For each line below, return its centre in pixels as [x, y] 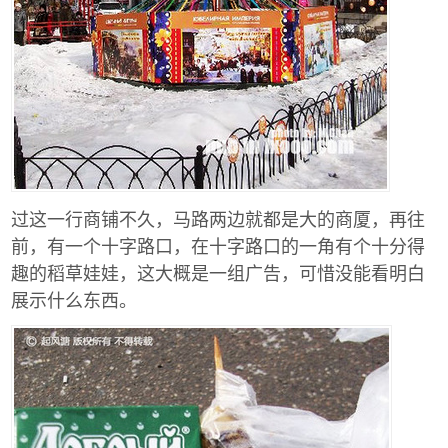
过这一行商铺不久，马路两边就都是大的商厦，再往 [218, 217]
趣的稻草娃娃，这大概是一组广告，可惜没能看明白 [218, 271]
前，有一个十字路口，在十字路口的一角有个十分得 [218, 244]
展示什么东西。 [74, 298]
